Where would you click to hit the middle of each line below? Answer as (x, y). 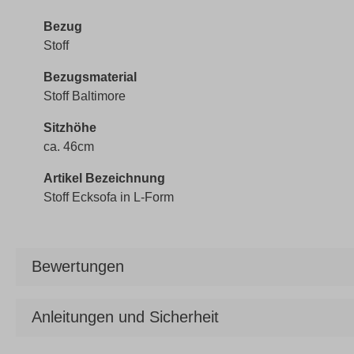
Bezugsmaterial (90, 77)
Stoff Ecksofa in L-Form (109, 197)
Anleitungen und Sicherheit (125, 317)
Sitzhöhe (70, 128)
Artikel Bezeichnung (104, 178)
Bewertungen (78, 266)
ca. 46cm (69, 147)
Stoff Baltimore (85, 96)
